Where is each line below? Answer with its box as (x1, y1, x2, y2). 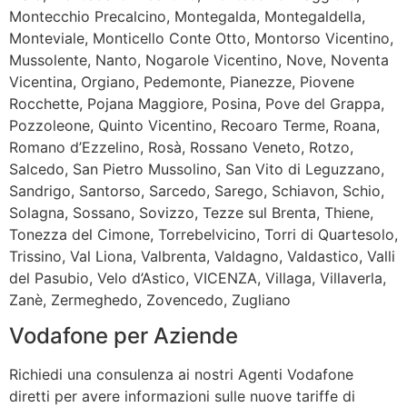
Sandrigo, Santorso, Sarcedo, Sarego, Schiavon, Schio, (9, 181, 384, 200)
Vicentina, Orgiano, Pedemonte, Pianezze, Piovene (9, 72, 354, 91)
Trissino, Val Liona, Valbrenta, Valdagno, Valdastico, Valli (9, 246, 395, 265)
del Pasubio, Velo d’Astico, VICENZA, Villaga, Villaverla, (9, 268, 386, 287)
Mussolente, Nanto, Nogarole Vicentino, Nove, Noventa (9, 50, 389, 69)
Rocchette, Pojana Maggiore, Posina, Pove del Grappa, (9, 94, 384, 113)
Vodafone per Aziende (9, 322, 238, 349)
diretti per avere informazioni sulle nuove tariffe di (9, 386, 355, 405)
